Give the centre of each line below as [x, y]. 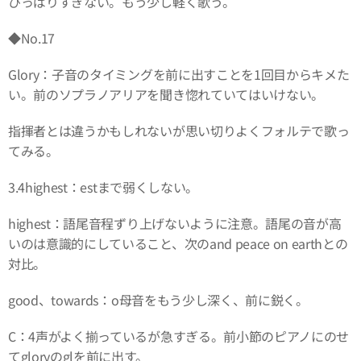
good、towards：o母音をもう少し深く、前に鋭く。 [158, 299]
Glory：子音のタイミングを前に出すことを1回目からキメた [179, 74]
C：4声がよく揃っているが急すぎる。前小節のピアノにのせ [179, 336]
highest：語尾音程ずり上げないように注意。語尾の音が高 [175, 223]
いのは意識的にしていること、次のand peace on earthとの [178, 243]
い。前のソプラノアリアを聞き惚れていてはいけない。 [166, 94]
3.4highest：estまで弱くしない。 [103, 187]
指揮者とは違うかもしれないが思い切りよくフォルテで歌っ [179, 130]
